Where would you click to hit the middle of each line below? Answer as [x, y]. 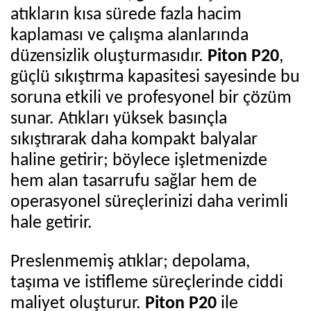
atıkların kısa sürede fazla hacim [126, 15]
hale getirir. [51, 223]
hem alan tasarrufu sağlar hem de [134, 181]
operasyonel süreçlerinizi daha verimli [149, 202]
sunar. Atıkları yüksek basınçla [119, 119]
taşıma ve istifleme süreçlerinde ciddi [147, 283]
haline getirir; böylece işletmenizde [139, 160]
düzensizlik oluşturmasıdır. [109, 56]
